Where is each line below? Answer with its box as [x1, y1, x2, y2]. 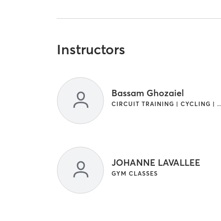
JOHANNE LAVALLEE [111, 157, 201, 169]
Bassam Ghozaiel [111, 87, 184, 99]
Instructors [57, 41, 126, 58]
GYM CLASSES [111, 170, 158, 178]
